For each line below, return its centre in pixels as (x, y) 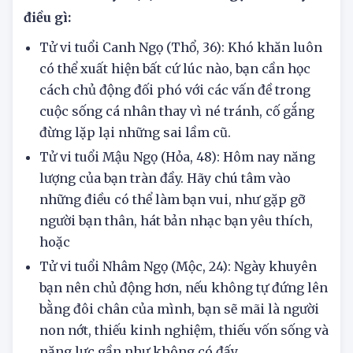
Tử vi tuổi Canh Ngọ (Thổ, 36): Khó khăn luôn (181, 81)
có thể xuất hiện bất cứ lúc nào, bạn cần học (175, 102)
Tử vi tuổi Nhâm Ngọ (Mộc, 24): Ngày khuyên (178, 300)
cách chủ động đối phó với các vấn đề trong (175, 123)
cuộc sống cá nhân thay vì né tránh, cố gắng (177, 145)
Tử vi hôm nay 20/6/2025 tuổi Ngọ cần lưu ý (166, 27)
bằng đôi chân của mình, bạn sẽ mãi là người (179, 342)
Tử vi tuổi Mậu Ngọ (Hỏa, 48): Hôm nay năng (177, 190)
